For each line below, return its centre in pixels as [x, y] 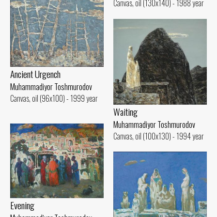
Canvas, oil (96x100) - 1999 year [54, 98]
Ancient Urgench [35, 74]
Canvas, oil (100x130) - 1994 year [159, 136]
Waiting [125, 112]
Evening [22, 205]
